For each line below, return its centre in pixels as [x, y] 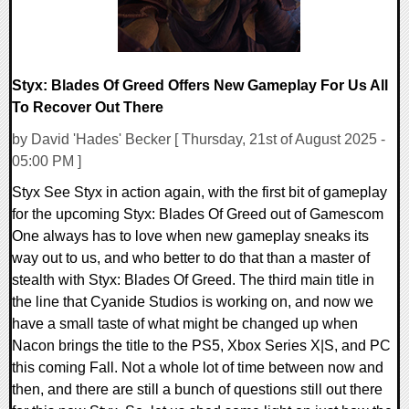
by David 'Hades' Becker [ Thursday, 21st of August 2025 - [199, 139]
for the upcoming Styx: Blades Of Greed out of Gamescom [198, 214]
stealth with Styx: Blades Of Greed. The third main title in [193, 279]
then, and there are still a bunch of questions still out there [197, 389]
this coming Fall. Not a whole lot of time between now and [198, 367]
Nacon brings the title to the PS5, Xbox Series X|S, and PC [201, 345]
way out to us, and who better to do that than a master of [191, 257]
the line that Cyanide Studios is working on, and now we [193, 301]
